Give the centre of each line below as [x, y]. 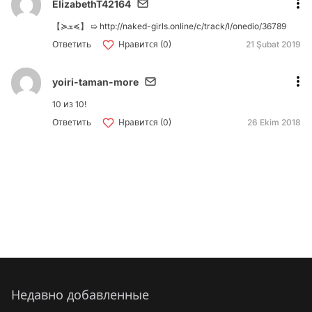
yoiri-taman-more [96, 81]
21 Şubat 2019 [273, 45]
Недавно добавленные [80, 295]
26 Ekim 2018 [274, 123]
